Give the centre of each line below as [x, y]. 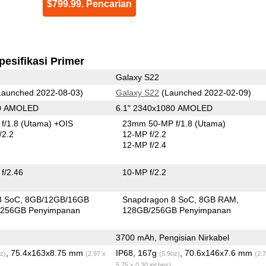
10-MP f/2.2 [145, 172]
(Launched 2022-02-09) [205, 92]
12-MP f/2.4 [145, 145]
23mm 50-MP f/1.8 [159, 123]
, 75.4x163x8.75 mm [45, 253]
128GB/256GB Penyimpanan [177, 210]
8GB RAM [218, 199]
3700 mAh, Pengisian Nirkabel [172, 237]
